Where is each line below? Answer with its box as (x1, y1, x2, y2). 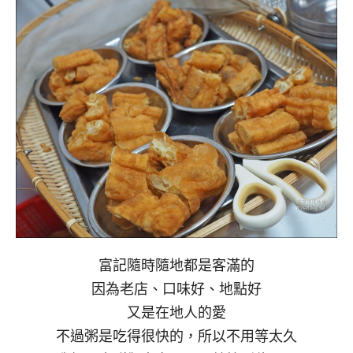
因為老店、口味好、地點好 (91, 279, 262, 299)
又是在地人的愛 (127, 303, 226, 322)
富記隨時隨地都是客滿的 (98, 255, 255, 275)
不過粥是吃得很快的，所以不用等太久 (56, 326, 297, 346)
